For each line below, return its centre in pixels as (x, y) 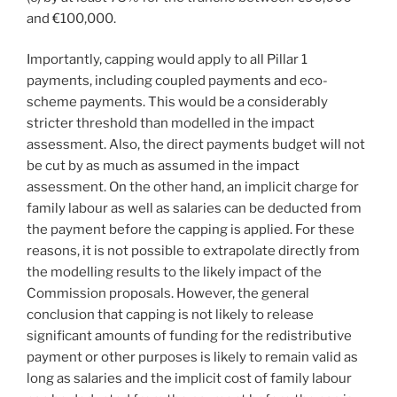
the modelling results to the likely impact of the (174, 272)
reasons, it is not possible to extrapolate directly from (193, 251)
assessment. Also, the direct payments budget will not (196, 145)
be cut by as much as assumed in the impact (163, 166)
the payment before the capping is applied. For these (191, 230)
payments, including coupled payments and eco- (177, 81)
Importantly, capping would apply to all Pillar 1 (167, 60)
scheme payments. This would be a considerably (177, 102)
